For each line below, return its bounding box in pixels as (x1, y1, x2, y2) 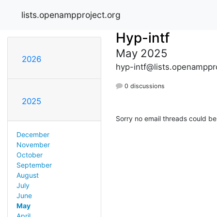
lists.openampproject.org (21, 9, 121, 20)
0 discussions (123, 82, 165, 90)
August (16, 170, 39, 179)
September (16, 160, 52, 169)
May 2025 (116, 46, 168, 60)
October (16, 150, 43, 159)
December (16, 130, 49, 139)
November (16, 140, 50, 149)
